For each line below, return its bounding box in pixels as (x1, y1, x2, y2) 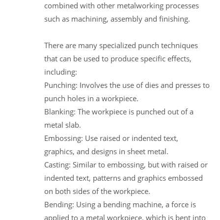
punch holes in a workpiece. (44, 93, 138, 103)
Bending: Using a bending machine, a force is (44, 199, 196, 209)
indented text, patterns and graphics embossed (44, 172, 203, 183)
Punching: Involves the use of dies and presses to (44, 80, 210, 90)
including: (44, 66, 77, 77)
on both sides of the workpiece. (44, 186, 150, 196)
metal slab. (44, 119, 81, 130)
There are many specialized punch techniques (44, 40, 198, 50)
